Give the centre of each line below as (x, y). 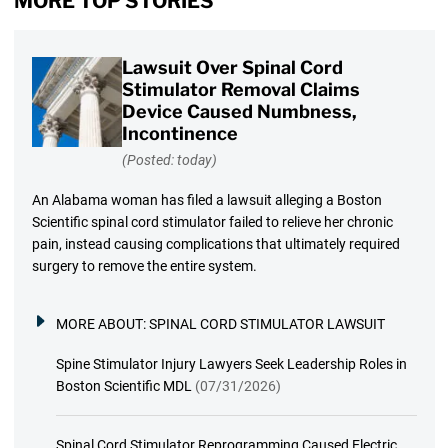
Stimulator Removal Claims (240, 89)
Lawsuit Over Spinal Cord (232, 67)
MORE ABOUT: (102, 324)
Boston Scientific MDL (123, 386)
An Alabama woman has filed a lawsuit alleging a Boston (206, 200)
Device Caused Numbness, (239, 111)
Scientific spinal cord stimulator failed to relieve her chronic (212, 222)
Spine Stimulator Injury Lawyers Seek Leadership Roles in (231, 364)
